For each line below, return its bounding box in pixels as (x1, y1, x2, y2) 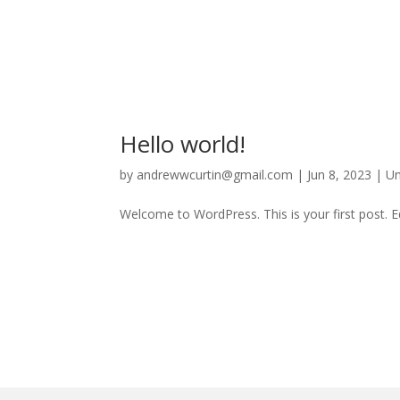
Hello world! (120, 128, 246, 161)
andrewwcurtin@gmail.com (137, 166, 294, 184)
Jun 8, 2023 (307, 166, 372, 184)
